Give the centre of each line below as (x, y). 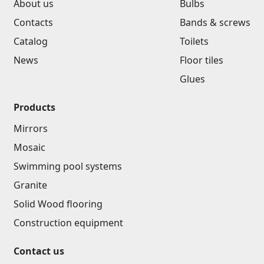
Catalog (31, 41)
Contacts (33, 22)
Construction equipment (68, 223)
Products (34, 107)
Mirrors (31, 128)
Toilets (194, 41)
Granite (30, 185)
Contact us (39, 251)
